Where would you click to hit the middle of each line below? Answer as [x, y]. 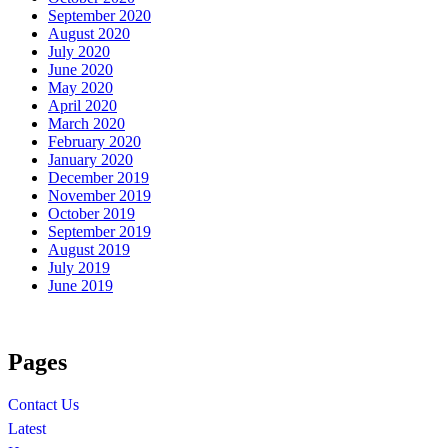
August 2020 [89, 33]
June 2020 [80, 69]
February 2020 [94, 141]
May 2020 [80, 87]
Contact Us [43, 404]
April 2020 [82, 105]
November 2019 [99, 195]
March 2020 [86, 123]
